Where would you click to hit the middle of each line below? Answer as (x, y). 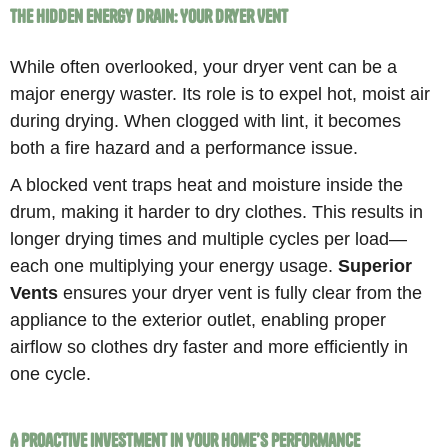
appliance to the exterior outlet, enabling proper (198, 319)
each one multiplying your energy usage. (174, 265)
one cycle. (51, 373)
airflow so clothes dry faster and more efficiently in (209, 346)
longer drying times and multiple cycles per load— (209, 238)
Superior (375, 265)
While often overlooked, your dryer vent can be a (204, 66)
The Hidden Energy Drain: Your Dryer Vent (149, 17)
